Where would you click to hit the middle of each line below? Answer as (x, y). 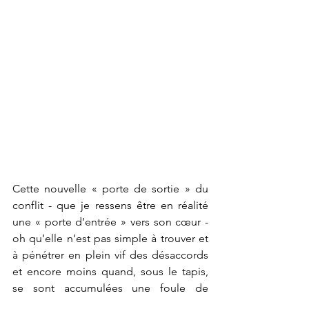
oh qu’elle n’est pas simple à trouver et (110, 239)
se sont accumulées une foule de (110, 288)
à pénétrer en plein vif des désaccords (110, 255)
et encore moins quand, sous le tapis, (110, 272)
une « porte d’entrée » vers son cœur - (110, 222)
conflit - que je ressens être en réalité (110, 206)
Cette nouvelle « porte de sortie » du (110, 189)
